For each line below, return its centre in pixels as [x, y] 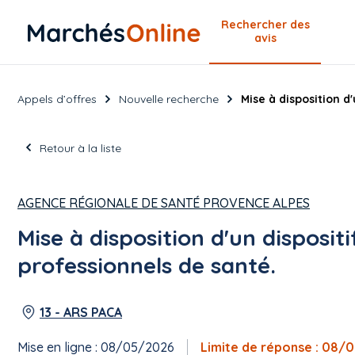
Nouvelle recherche [169, 99]
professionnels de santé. [147, 265]
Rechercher [255, 24]
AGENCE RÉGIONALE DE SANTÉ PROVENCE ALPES [164, 203]
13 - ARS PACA [81, 312]
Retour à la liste [80, 148]
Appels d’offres [57, 99]
